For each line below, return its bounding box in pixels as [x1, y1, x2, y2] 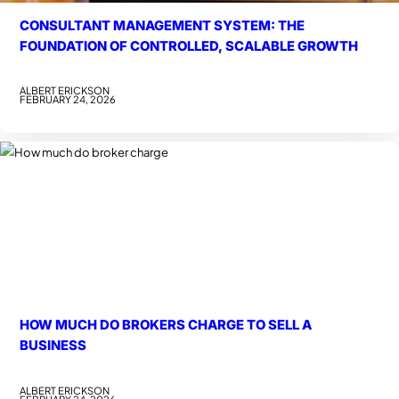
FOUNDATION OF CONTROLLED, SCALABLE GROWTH [20, 37, 359, 54]
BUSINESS [20, 338, 87, 354]
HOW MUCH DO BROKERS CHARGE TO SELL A [20, 317, 313, 334]
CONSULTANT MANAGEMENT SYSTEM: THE [20, 17, 305, 34]
